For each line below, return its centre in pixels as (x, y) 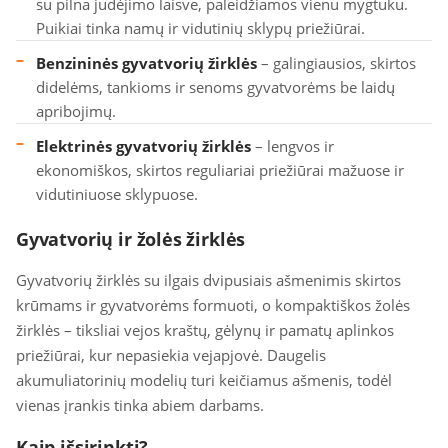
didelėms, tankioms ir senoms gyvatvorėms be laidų (215, 87)
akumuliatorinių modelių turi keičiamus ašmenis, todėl (204, 380)
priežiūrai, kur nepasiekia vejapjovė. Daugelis (171, 355)
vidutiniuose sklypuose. (117, 194)
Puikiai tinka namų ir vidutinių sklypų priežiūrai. (200, 28)
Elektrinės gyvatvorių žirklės (143, 146)
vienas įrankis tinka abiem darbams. (140, 405)
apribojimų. (76, 111)
